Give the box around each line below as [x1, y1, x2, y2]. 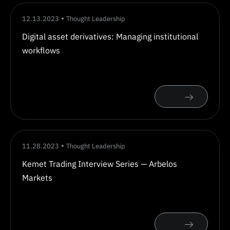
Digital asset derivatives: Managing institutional [22, 31, 198, 42]
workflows [22, 45, 60, 55]
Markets [22, 172, 52, 183]
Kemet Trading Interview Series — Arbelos [22, 159, 177, 169]
